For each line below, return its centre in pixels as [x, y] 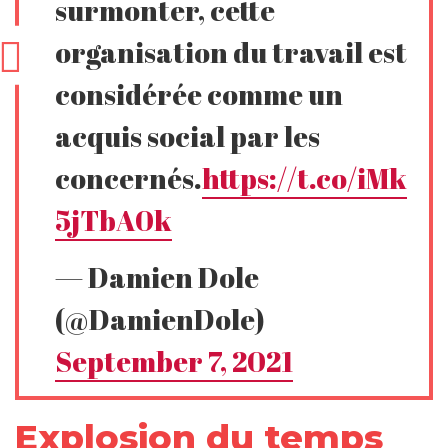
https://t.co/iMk [305, 177]
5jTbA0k [114, 219]
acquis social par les [188, 135]
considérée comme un [199, 93]
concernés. [129, 177]
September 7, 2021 [174, 360]
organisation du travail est [231, 51]
